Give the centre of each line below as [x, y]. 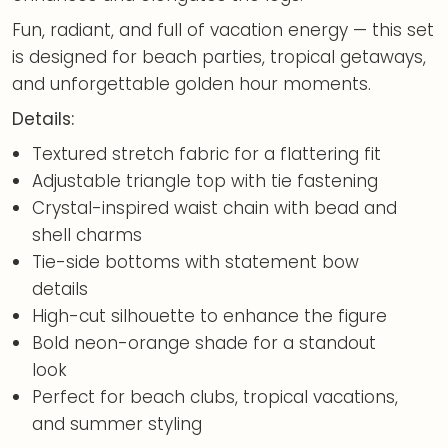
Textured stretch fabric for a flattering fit [207, 153]
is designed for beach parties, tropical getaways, [219, 56]
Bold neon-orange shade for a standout [204, 342]
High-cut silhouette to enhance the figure [210, 315]
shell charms [87, 234]
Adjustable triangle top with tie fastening [205, 180]
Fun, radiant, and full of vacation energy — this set [223, 29]
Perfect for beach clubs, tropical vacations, [215, 396]
